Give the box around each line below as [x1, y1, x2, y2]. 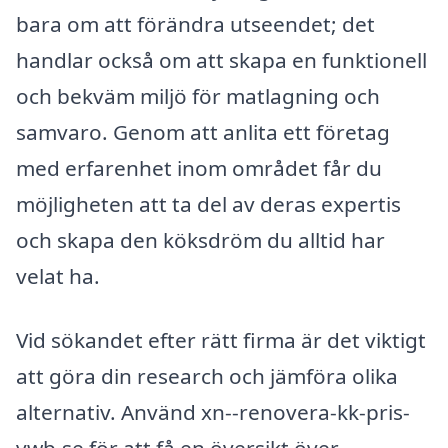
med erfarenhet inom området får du [16, 154, 382, 183]
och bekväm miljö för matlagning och [16, 82, 380, 111]
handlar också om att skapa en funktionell [16, 46, 427, 75]
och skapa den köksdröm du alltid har [16, 226, 385, 255]
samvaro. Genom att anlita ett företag [16, 118, 390, 147]
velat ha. [16, 262, 100, 291]
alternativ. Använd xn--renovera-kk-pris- [16, 398, 410, 427]
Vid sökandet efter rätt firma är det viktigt [16, 326, 426, 355]
